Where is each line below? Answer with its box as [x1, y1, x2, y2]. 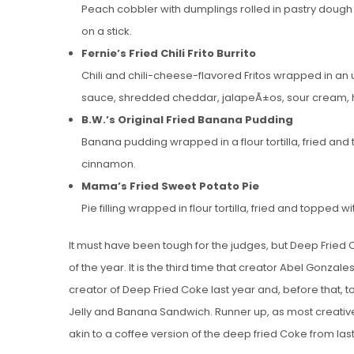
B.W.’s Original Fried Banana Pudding [81, 111, 293, 127]
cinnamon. [81, 156, 136, 171]
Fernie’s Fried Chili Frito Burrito [81, 45, 256, 61]
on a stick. [81, 23, 132, 39]
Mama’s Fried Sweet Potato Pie [81, 178, 259, 194]
